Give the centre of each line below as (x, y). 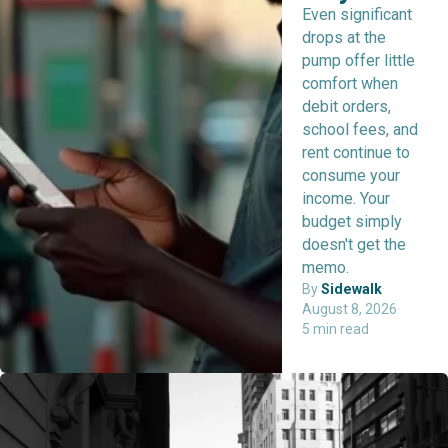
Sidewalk (352, 288)
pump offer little (359, 60)
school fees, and (360, 129)
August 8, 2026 (350, 308)
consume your (351, 175)
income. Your (346, 198)
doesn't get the (354, 244)
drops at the (344, 37)
